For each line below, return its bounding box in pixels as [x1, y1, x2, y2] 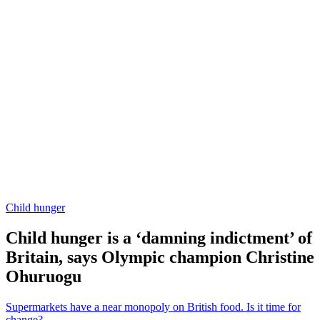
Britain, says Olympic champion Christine [6, 248, 314, 267]
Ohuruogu [6, 267, 81, 286]
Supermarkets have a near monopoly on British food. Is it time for [6, 301, 301, 313]
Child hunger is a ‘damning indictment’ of [6, 229, 312, 248]
